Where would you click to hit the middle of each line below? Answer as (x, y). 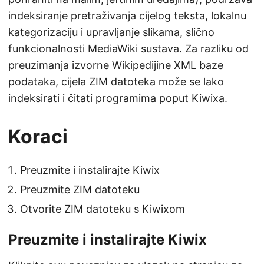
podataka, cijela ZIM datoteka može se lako (116, 81)
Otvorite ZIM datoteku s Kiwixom (103, 209)
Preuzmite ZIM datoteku (80, 189)
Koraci (38, 136)
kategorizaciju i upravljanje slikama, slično (111, 32)
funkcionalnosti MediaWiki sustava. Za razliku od (128, 48)
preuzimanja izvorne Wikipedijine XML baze (116, 65)
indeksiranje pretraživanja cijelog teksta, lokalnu (127, 15)
